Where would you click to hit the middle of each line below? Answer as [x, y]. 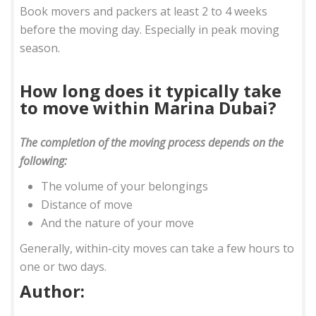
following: [44, 160]
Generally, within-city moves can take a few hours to [157, 248]
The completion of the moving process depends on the [152, 142]
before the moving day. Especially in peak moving [150, 29]
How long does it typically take [151, 90]
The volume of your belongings [125, 186]
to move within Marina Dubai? [148, 107]
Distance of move [87, 204]
